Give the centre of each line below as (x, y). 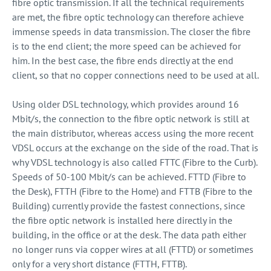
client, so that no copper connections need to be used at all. (135, 75)
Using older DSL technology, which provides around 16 (126, 104)
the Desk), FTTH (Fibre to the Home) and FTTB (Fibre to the (132, 191)
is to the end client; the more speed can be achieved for (126, 46)
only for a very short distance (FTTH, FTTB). (100, 264)
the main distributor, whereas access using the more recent (133, 133)
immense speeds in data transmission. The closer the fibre (131, 31)
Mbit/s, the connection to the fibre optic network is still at (131, 119)
